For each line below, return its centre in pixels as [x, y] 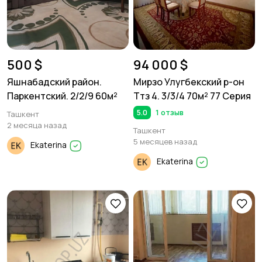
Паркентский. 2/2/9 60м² [62, 96]
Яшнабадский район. [54, 82]
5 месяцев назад [165, 142]
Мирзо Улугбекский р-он [189, 82]
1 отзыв [169, 112]
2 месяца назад [37, 125]
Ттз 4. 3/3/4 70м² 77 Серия [192, 96]
